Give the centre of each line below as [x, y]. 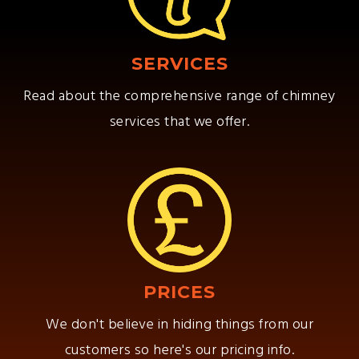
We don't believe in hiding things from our [179, 325]
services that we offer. [179, 123]
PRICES [179, 292]
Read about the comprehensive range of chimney [179, 97]
